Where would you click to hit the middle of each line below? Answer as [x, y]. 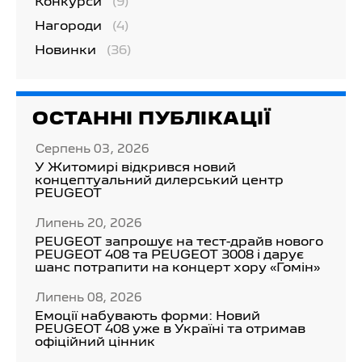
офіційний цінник [95, 342]
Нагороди [68, 26]
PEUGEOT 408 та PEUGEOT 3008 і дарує [169, 255]
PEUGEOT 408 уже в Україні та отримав [170, 329]
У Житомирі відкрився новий [135, 168]
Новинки [65, 51]
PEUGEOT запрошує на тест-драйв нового [179, 242]
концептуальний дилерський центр [159, 181]
